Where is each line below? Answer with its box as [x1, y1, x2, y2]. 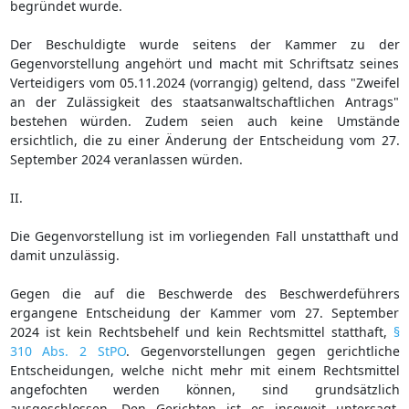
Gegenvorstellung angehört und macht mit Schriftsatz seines [9, 54, 400, 72]
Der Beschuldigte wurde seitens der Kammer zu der [9, 35, 400, 53]
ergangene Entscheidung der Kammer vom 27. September [9, 303, 400, 321]
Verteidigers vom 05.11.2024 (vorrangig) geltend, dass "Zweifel [9, 73, 400, 91]
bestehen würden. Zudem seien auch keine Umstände [9, 111, 400, 130]
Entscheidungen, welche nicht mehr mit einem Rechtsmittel [9, 361, 400, 379]
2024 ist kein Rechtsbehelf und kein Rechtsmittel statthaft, [9, 322, 393, 341]
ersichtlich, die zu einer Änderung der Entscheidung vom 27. [9, 131, 400, 149]
